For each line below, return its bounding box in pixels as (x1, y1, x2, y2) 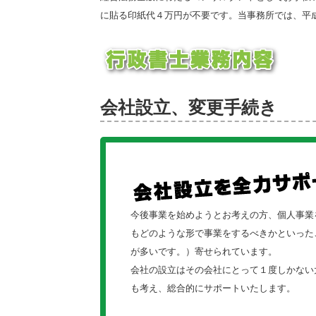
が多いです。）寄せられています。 (130, 246, 286, 257)
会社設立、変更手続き (100, 98, 277, 118)
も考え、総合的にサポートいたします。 (130, 283, 296, 294)
